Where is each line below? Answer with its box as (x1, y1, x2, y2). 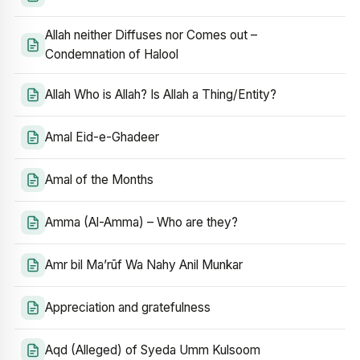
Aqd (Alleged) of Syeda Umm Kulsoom (45, 342, 260, 358)
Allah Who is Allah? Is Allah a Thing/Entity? (45, 87, 276, 102)
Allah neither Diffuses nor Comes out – (45, 27, 257, 43)
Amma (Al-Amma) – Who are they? (45, 215, 238, 230)
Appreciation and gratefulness (45, 300, 211, 315)
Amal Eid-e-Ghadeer (45, 129, 159, 145)
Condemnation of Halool (45, 47, 178, 62)
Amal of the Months (45, 172, 153, 187)
